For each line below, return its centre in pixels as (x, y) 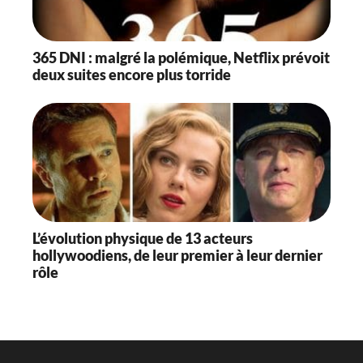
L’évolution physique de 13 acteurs (143, 238)
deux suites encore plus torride (132, 75)
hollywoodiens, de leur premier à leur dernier (177, 255)
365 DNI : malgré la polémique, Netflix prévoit (181, 58)
